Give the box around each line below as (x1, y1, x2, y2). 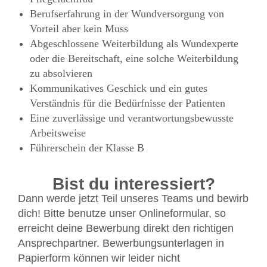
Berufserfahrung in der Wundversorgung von (30, 7, 224, 20)
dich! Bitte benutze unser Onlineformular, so (18, 207, 226, 219)
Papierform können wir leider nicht (18, 252, 180, 264)
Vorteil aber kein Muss (30, 22, 128, 35)
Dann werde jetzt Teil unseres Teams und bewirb (18, 192, 249, 204)
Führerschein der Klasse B (30, 141, 144, 154)
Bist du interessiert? (52, 174, 215, 193)
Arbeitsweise (30, 126, 86, 139)
